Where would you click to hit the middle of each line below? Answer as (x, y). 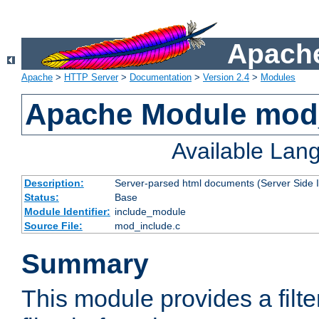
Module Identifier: (67, 212)
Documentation (161, 78)
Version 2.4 (226, 78)
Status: (41, 198)
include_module (150, 212)
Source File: (53, 226)
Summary (85, 264)
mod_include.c (147, 226)
